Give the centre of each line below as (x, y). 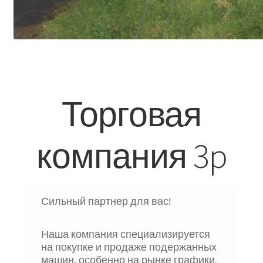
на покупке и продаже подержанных (129, 247)
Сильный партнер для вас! (106, 202)
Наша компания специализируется (126, 235)
